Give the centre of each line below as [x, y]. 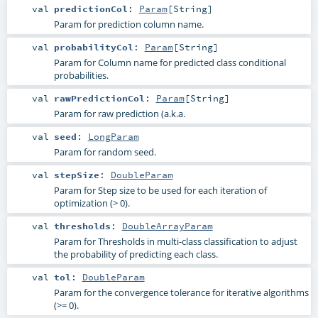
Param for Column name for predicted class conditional [170, 62]
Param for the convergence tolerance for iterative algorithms [181, 293]
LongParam [113, 136]
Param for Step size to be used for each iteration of [160, 190]
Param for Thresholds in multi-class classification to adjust [175, 242]
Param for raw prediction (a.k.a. [119, 113]
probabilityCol [93, 46]
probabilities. [81, 75]
